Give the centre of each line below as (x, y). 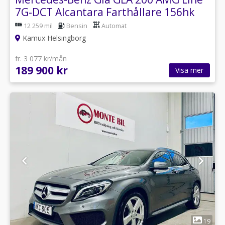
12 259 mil (38, 26)
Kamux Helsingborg (53, 38)
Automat (114, 26)
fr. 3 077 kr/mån (41, 58)
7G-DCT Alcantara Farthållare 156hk (105, 12)
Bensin (77, 26)
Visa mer (189, 70)
